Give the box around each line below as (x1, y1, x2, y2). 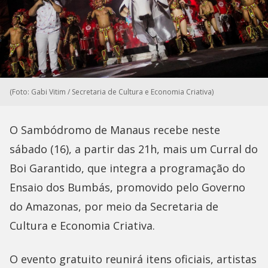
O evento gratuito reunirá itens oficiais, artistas (10, 252, 257, 267)
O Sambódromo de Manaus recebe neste (10, 123, 220, 138)
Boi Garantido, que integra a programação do (10, 161, 245, 176)
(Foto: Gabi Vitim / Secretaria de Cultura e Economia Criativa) (10, 87, 214, 98)
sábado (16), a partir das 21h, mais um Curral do (10, 142, 258, 157)
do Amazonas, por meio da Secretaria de (10, 199, 218, 214)
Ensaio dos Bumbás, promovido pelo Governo (10, 180, 245, 195)
